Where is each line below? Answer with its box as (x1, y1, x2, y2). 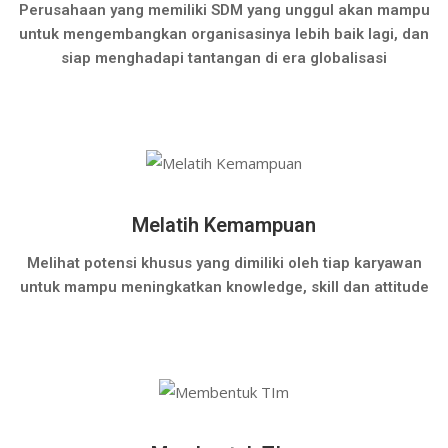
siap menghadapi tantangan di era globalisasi (61, 49, 387, 67)
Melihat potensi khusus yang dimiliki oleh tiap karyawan (26, 254, 422, 272)
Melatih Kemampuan (132, 213, 316, 237)
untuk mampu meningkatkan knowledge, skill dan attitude (19, 278, 429, 296)
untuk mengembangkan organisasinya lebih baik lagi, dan (19, 25, 429, 43)
